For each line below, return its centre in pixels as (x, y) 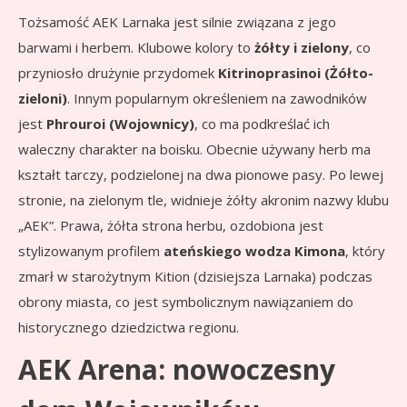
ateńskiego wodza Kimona (254, 251)
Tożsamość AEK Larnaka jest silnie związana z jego (177, 22)
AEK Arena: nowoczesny (177, 370)
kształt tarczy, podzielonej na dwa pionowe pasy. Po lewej (201, 175)
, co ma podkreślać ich (262, 124)
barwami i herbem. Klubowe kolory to (136, 48)
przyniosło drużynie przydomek (118, 73)
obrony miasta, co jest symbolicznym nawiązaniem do (186, 302)
